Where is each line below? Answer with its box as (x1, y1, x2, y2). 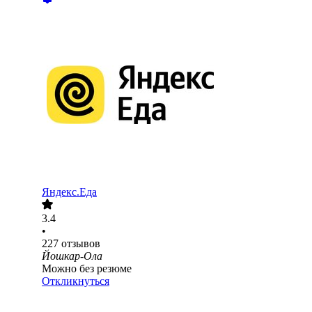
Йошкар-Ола (42, 250, 102, 263)
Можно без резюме (42, 263, 132, 275)
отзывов (61, 237, 100, 250)
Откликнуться (42, 275, 109, 288)
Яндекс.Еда (42, 186, 97, 198)
